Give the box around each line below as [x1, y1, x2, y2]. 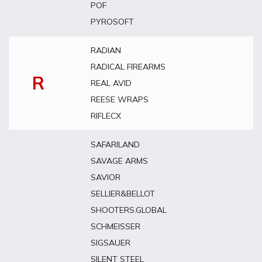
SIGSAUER [91, 237, 130, 248]
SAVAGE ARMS [91, 156, 148, 166]
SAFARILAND [91, 139, 140, 150]
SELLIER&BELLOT [91, 188, 155, 199]
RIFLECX [91, 111, 121, 121]
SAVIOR [91, 172, 120, 182]
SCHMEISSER [91, 221, 140, 232]
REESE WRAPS [91, 94, 149, 105]
